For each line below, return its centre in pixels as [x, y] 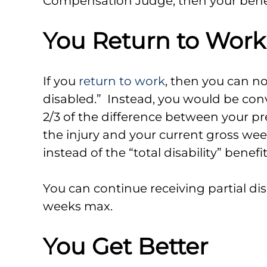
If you [61, 81]
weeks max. [78, 206]
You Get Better [126, 246]
